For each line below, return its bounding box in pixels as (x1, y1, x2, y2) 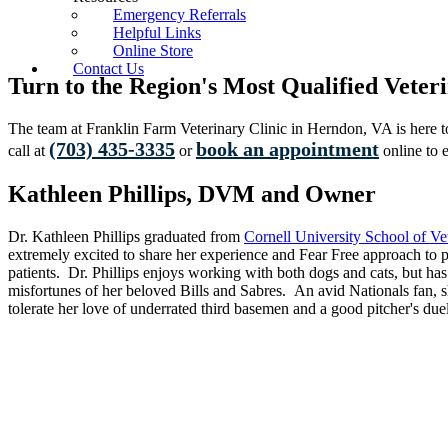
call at (8, 141, 49, 159)
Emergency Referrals (113, 6, 246, 23)
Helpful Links (113, 24, 201, 41)
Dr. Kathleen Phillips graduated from (8, 227, 244, 245)
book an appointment (196, 137, 379, 160)
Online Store (113, 42, 193, 59)
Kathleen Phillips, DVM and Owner (8, 180, 376, 207)
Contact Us (73, 60, 144, 77)
